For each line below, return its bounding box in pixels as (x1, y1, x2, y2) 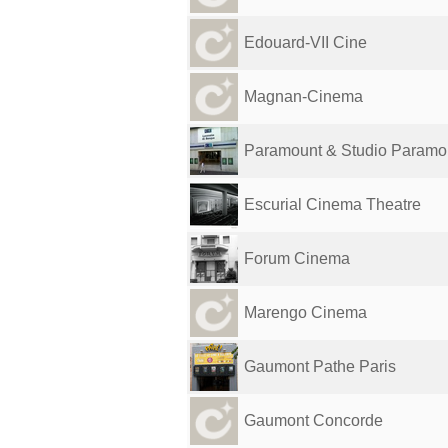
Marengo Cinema (244, 304, 367, 321)
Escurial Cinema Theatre (244, 196, 421, 213)
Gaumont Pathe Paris (244, 358, 396, 375)
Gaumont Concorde (244, 412, 383, 429)
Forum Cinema (244, 250, 350, 267)
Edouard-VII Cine (244, 34, 367, 51)
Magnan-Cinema (244, 88, 363, 105)
